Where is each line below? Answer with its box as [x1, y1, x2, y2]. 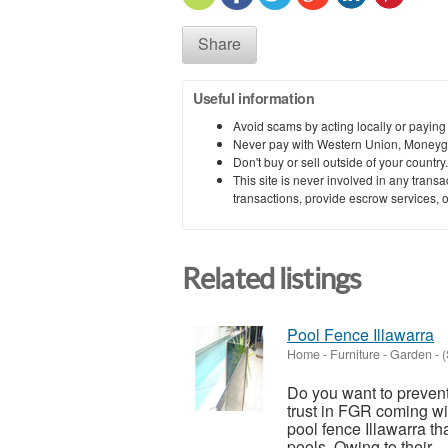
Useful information [193, 87, 315, 108]
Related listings [182, 262, 362, 295]
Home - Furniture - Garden [287, 345, 432, 364]
